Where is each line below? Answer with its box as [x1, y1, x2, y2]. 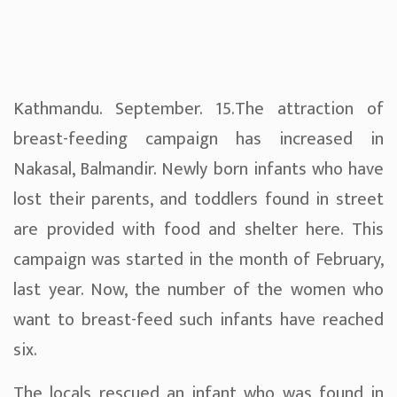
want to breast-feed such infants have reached [13, 305, 384, 336]
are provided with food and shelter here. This [13, 214, 384, 245]
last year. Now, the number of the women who [13, 275, 384, 306]
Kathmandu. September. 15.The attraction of [13, 94, 384, 125]
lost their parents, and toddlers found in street [13, 184, 384, 215]
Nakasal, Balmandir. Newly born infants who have [13, 154, 384, 185]
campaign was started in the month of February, [13, 245, 384, 276]
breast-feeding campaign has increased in [13, 124, 384, 155]
